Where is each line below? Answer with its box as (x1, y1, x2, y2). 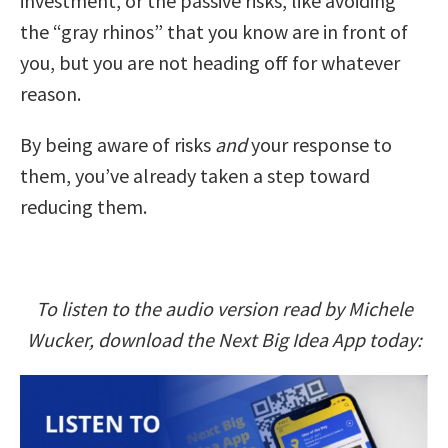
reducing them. (20, 193, 147, 219)
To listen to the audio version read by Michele (35, 295, 413, 321)
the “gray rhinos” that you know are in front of (20, 18, 408, 44)
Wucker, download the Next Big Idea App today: (26, 326, 422, 352)
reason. (20, 80, 81, 106)
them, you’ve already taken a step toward (20, 162, 370, 188)
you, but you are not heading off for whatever (20, 49, 400, 75)
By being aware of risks (20, 131, 215, 157)
